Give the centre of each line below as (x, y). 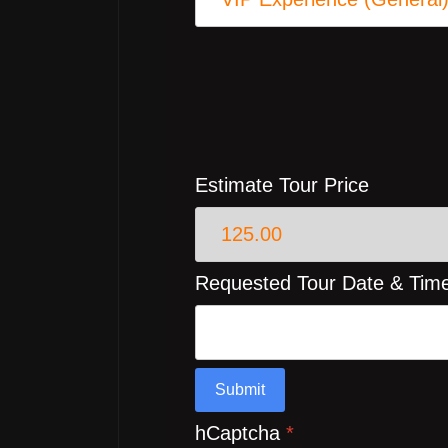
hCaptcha (240, 433)
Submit (240, 389)
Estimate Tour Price (282, 185)
